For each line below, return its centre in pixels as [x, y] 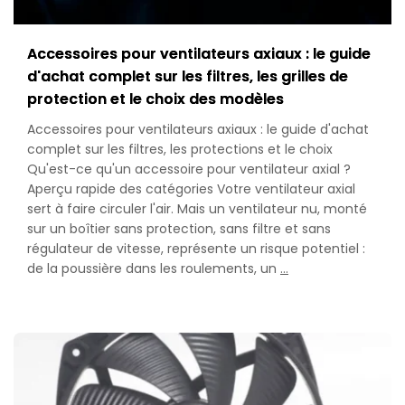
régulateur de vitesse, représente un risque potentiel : [196, 248]
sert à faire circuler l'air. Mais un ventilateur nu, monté [197, 208]
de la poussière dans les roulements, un [154, 268]
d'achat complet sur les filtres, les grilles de [188, 76]
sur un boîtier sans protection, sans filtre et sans [179, 228]
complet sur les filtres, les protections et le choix [180, 149]
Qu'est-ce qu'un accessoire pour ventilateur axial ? [189, 169]
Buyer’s [310, 367]
